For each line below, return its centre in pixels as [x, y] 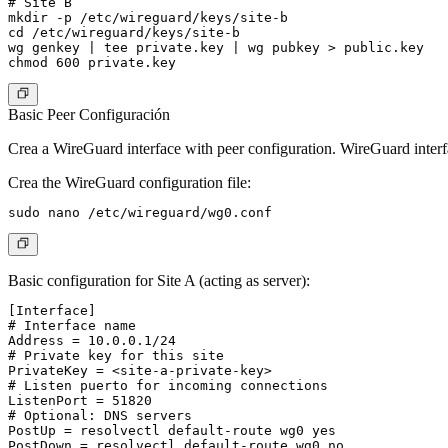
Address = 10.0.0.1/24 [92, 341]
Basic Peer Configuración [89, 115]
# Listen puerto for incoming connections [168, 386]
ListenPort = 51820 [80, 401]
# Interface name [72, 326]
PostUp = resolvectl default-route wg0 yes [172, 431]
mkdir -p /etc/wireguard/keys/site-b [148, 18]
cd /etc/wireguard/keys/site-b [124, 33]
